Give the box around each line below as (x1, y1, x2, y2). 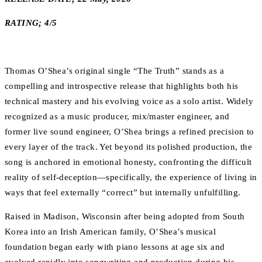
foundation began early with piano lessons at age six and (5, 242, 225, 252)
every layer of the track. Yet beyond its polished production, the (5, 142, 252, 152)
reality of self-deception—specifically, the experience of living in (5, 173, 257, 182)
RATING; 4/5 (5, 18, 57, 28)
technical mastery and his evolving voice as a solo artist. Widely (5, 96, 253, 106)
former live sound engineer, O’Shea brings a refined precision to (5, 127, 254, 137)
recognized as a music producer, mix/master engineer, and (5, 112, 230, 122)
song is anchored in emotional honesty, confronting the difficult (5, 157, 252, 167)
